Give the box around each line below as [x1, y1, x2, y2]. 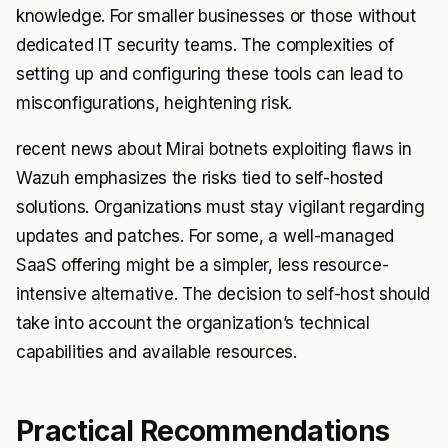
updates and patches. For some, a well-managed [16, 226, 395, 247]
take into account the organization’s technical [16, 313, 370, 334]
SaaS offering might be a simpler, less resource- [16, 255, 389, 276]
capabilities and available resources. [16, 342, 297, 363]
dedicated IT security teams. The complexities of [16, 35, 394, 56]
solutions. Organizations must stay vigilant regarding [16, 197, 425, 218]
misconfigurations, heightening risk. [16, 93, 292, 114]
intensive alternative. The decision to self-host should [16, 284, 431, 305]
